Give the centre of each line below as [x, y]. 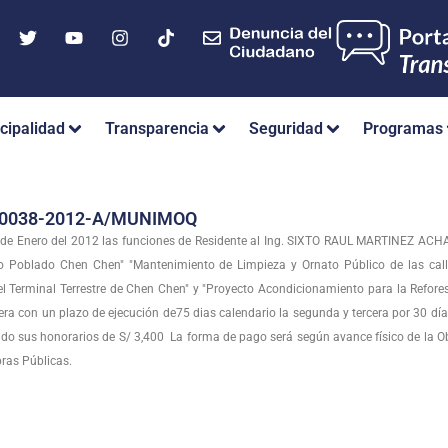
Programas [403, 129]
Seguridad [286, 129]
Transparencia [157, 129]
